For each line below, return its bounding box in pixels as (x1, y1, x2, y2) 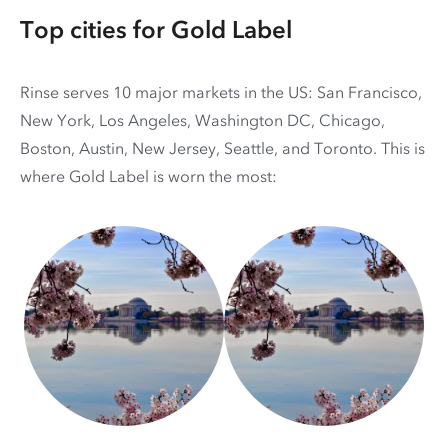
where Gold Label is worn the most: (20, 166, 277, 187)
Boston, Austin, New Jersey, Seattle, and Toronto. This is (20, 138, 425, 159)
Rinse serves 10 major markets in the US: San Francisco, (20, 82, 422, 103)
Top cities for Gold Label (20, 15, 292, 45)
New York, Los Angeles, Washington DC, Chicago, (20, 110, 385, 131)
